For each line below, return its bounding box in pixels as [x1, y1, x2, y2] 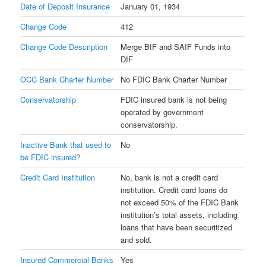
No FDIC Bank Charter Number [121, 73, 227, 85]
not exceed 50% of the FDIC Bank [121, 196, 239, 208]
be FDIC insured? [20, 151, 81, 163]
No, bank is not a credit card [121, 171, 218, 183]
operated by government [121, 106, 204, 118]
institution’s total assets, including [121, 208, 238, 220]
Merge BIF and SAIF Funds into [121, 40, 231, 52]
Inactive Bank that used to [20, 138, 112, 150]
